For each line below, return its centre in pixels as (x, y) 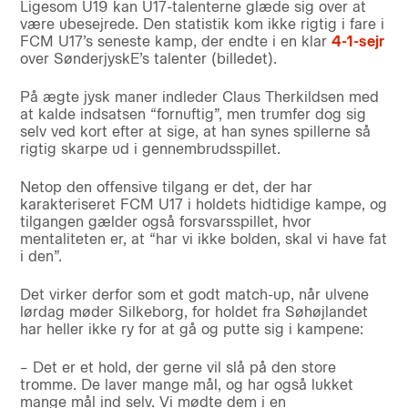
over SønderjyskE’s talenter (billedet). (148, 59)
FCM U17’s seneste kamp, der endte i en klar (175, 42)
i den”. (41, 257)
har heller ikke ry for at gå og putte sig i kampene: (191, 330)
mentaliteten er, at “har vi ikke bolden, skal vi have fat (203, 240)
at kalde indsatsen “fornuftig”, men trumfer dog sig (193, 115)
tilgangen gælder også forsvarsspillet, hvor (165, 222)
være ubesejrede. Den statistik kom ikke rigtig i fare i (202, 25)
